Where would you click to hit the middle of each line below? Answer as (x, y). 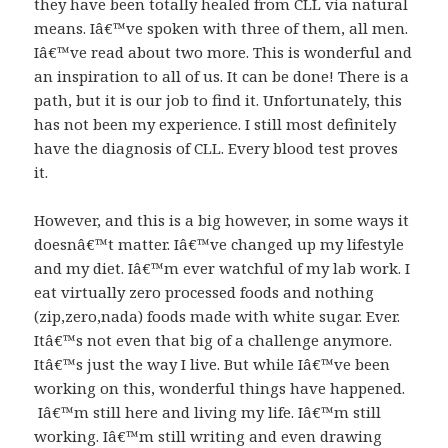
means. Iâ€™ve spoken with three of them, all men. (221, 28)
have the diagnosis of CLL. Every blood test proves (216, 148)
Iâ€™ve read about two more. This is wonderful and (223, 52)
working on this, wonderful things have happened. (220, 388)
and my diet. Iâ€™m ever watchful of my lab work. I (222, 268)
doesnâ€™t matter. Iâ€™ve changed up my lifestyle (219, 244)
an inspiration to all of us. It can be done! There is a (222, 76)
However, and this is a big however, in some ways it (222, 220)
